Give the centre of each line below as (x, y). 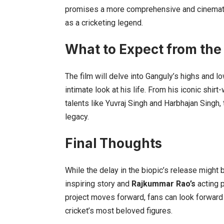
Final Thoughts (113, 143)
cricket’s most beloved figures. (119, 210)
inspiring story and (98, 183)
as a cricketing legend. (104, 22)
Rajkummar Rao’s (163, 183)
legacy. (77, 116)
